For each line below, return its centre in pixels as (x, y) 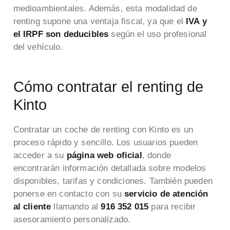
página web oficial (104, 156)
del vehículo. (38, 47)
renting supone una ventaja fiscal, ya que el (100, 22)
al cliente (32, 207)
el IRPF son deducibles (61, 34)
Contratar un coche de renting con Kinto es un (103, 130)
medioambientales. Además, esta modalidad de (105, 9)
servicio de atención (166, 194)
